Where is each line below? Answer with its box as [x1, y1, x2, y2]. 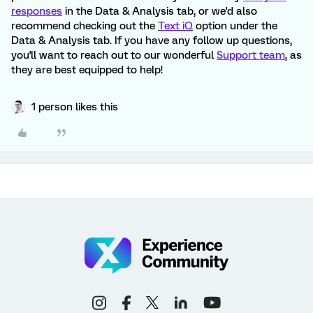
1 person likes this [31, 101, 118, 113]
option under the [193, 20, 277, 32]
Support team [217, 49, 285, 61]
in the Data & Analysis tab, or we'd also [62, 5, 257, 17]
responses [11, 5, 62, 17]
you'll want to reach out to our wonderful [11, 49, 217, 61]
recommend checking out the [11, 20, 158, 32]
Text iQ [158, 20, 193, 32]
